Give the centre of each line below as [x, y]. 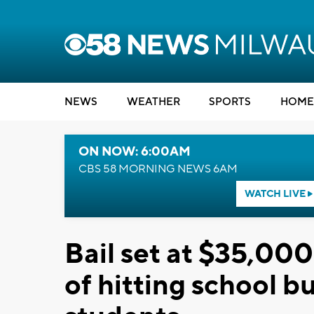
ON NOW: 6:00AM [135, 152]
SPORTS [230, 102]
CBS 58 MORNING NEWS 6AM [158, 169]
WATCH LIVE [276, 194]
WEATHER [153, 102]
